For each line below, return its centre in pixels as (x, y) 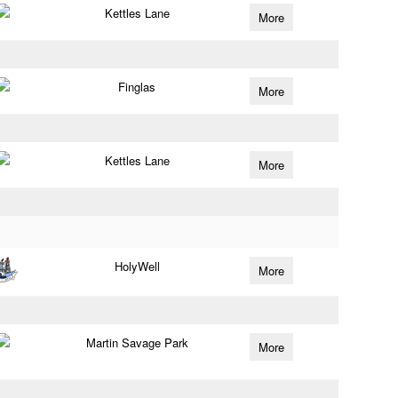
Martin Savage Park (137, 342)
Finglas (137, 87)
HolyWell (137, 266)
